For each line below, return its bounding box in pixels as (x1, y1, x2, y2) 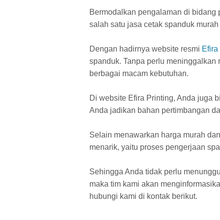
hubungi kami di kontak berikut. (89, 192, 197, 200)
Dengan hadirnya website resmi (89, 45, 202, 53)
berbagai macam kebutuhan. (89, 69, 189, 78)
